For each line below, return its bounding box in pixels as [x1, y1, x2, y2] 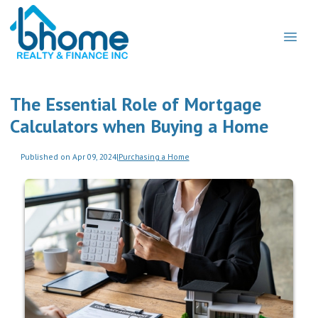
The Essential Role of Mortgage [10, 92, 261, 116]
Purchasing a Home [118, 150, 190, 162]
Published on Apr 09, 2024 [20, 150, 116, 162]
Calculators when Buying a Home [10, 114, 268, 138]
